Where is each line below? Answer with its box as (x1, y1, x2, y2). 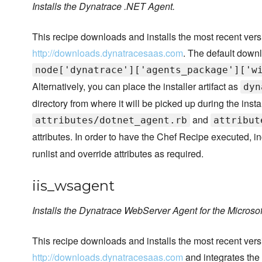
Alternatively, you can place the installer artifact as (32, 80, 240, 94)
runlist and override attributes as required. (32, 147, 204, 161)
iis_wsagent (32, 177, 115, 195)
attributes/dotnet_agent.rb (35, 115, 187, 126)
